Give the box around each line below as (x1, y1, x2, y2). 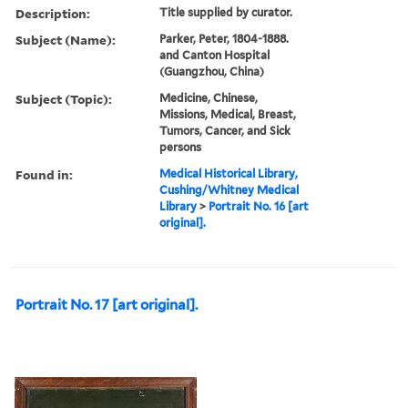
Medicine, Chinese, (159, 90, 259, 105)
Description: (15, 4, 90, 22)
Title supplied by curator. (159, 5, 293, 19)
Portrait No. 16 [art (209, 199, 310, 213)
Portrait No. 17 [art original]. (15, 296, 198, 313)
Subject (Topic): (15, 89, 112, 107)
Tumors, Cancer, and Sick (159, 123, 291, 138)
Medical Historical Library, (159, 166, 299, 180)
